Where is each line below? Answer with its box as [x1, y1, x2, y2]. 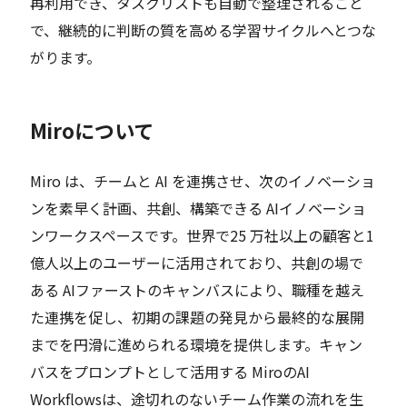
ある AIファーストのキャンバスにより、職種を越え [30, 279, 365, 302]
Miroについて [30, 114, 154, 144]
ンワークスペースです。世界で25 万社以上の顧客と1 [30, 224, 375, 247]
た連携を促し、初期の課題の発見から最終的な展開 [30, 306, 365, 329]
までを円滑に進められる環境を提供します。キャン [30, 333, 363, 356]
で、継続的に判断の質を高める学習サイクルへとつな [30, 18, 377, 41]
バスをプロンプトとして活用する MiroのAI [30, 361, 311, 383]
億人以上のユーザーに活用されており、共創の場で [30, 252, 364, 274]
